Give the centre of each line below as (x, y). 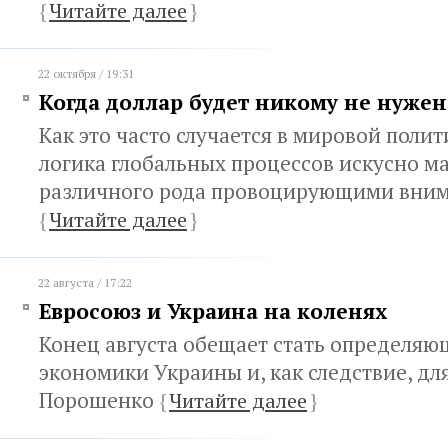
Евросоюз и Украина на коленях (213, 311)
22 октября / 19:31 (86, 73)
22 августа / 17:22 (85, 282)
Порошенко (99, 400)
